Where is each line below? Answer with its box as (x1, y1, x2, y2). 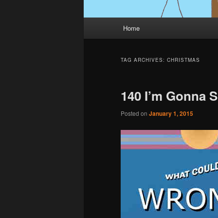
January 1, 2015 (149, 109, 193, 118)
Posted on (121, 109, 149, 118)
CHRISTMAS (167, 56, 200, 64)
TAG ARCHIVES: (121, 56, 167, 64)
